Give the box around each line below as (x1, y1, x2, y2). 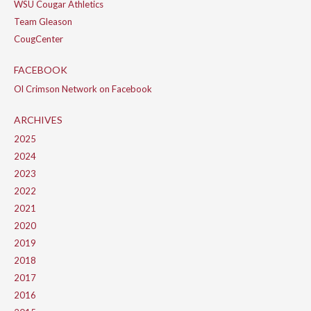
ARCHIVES (14, 114, 62, 126)
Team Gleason (14, 16, 72, 28)
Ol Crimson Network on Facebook (14, 83, 152, 95)
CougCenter (14, 33, 63, 45)
